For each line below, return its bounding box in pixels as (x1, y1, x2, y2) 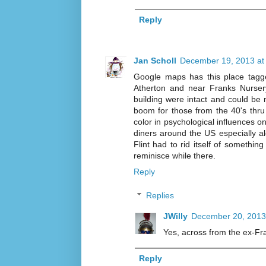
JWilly (163, 211, 188, 221)
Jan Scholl (134, 55, 176, 65)
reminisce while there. (134, 150, 216, 160)
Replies (146, 190, 175, 200)
